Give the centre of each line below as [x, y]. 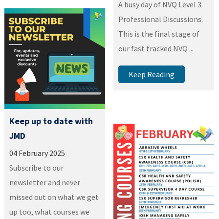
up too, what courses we [50, 212]
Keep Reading [152, 74]
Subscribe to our [37, 168]
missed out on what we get [54, 197]
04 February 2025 [37, 153]
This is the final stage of [159, 33]
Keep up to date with [51, 121]
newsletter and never [45, 183]
